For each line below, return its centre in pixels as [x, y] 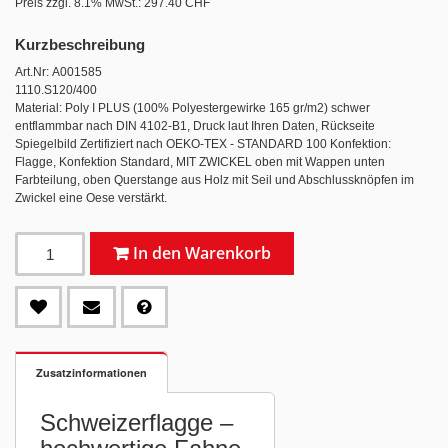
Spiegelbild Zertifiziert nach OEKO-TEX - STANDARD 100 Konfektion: [203, 144]
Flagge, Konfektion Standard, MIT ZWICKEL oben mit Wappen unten [200, 162]
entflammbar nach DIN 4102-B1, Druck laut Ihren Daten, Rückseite [195, 126]
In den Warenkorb [202, 253]
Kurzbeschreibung [80, 44]
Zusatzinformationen [91, 372]
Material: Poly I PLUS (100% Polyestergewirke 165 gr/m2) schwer [192, 108]
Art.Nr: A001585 [58, 72]
